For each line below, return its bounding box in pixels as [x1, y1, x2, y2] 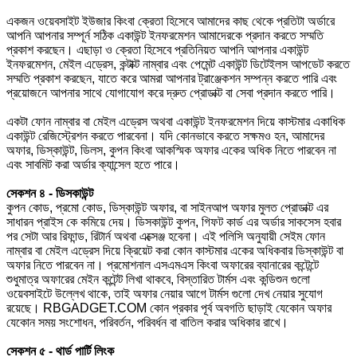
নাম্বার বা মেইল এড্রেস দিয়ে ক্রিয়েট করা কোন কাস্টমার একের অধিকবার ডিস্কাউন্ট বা [6, 243, 343, 257]
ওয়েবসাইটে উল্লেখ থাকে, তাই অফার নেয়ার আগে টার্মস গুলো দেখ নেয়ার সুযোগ [6, 286, 323, 300]
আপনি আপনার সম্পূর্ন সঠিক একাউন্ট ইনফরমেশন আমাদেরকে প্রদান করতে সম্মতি [6, 28, 324, 42]
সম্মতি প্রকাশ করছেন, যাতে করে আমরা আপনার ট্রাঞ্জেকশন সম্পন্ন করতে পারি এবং [6, 71, 337, 85]
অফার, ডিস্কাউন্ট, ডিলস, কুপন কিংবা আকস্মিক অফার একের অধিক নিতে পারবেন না [6, 143, 336, 157]
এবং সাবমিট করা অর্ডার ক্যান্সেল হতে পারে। [6, 157, 180, 171]
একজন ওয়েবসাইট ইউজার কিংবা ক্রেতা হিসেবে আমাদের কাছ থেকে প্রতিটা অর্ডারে [6, 14, 335, 28]
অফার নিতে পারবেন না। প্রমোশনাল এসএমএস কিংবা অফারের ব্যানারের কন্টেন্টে [6, 257, 319, 272]
